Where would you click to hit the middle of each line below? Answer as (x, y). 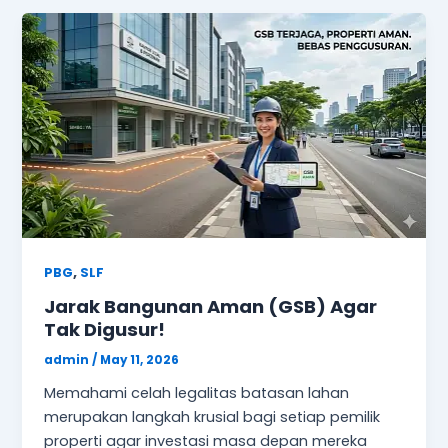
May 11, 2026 (140, 360)
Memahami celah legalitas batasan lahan (197, 393)
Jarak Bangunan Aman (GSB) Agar (211, 307)
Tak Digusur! (105, 330)
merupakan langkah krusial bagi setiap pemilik (212, 417)
